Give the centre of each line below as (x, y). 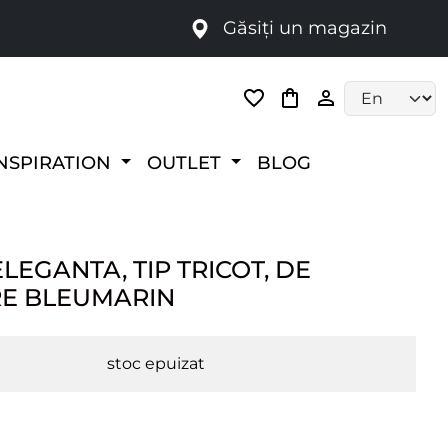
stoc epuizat (156, 363)
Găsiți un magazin (302, 28)
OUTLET (187, 162)
